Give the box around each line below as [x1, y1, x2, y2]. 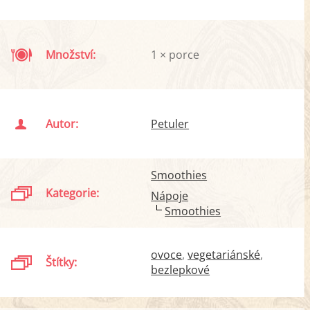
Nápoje [151, 188, 189, 203]
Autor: [46, 116, 79, 131]
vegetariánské [188, 247, 261, 262]
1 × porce [151, 47, 200, 62]
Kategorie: [46, 185, 100, 201]
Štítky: [46, 255, 77, 270]
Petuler [151, 116, 190, 131]
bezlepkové [151, 262, 210, 277]
